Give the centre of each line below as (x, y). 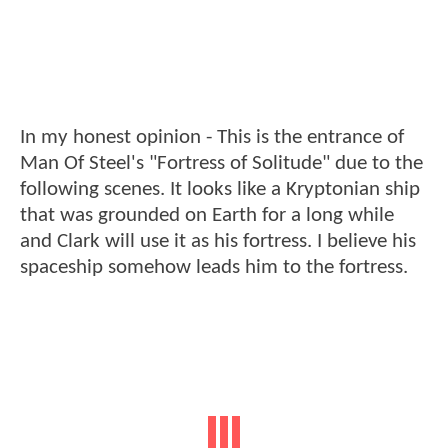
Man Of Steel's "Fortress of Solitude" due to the (221, 163)
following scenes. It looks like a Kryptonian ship (220, 189)
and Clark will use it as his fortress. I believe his (218, 241)
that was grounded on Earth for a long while (207, 215)
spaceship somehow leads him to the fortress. (214, 267)
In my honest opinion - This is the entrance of (212, 137)
